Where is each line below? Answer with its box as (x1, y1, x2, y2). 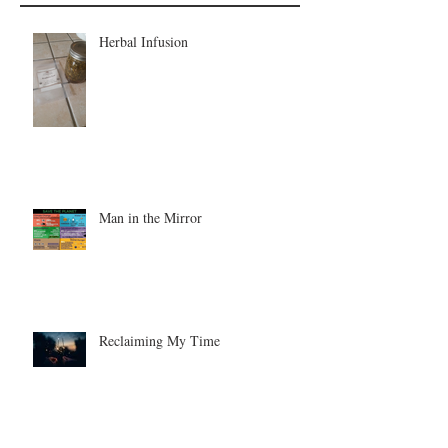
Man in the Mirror (99, 208, 202, 227)
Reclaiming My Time (99, 331, 220, 350)
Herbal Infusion (99, 32, 188, 51)
